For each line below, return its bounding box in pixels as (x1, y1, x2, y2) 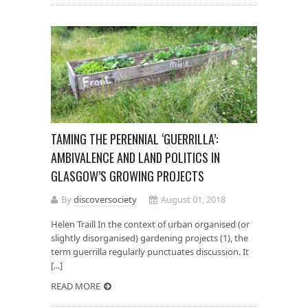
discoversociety (74, 192, 137, 206)
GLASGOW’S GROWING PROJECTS (51, 166, 204, 185)
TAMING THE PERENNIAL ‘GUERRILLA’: (51, 129, 218, 148)
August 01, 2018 (161, 192, 225, 206)
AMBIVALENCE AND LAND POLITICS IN (51, 148, 220, 166)
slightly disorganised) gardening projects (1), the (51, 231, 248, 244)
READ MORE (51, 279, 100, 292)
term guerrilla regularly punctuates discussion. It (51, 245, 249, 258)
